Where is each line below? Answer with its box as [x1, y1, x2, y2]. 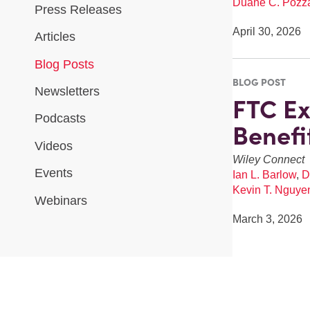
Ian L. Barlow [232, 168, 296, 181]
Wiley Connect [232, 153, 304, 165]
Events [35, 166, 73, 181]
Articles [35, 30, 75, 44]
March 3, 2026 [232, 212, 302, 225]
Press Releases [35, 2, 122, 17]
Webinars [35, 193, 87, 208]
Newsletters [35, 84, 100, 98]
